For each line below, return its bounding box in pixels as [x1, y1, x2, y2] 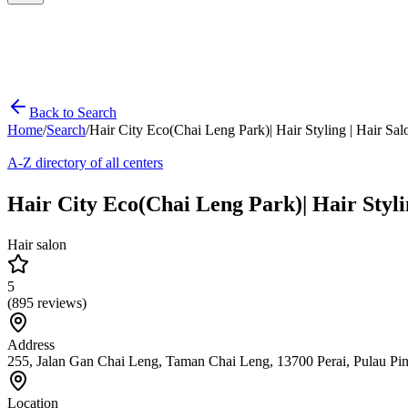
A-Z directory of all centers [7, 155, 163, 170]
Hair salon [7, 236, 66, 252]
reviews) [34, 294, 87, 311]
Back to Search [29, 105, 117, 120]
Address [7, 336, 55, 352]
